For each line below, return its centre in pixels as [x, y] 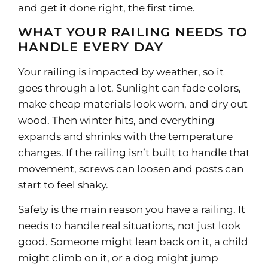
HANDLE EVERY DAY [91, 47]
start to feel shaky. [63, 185]
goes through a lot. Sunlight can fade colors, [130, 88]
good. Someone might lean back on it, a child [133, 242]
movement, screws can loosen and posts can [131, 168]
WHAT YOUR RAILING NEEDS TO [133, 32]
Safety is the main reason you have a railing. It [132, 210]
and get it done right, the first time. [106, 7]
